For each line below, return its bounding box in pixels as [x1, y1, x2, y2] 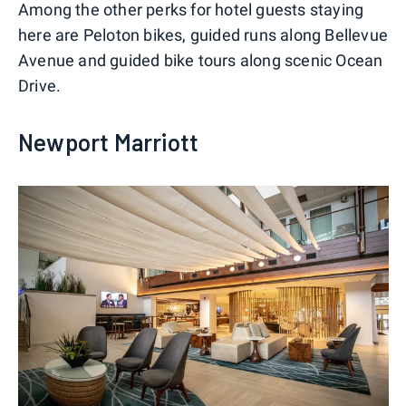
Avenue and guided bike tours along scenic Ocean [18, 51, 383, 71]
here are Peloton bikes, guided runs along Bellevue [18, 25, 389, 45]
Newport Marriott [18, 128, 199, 157]
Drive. [18, 76, 62, 96]
